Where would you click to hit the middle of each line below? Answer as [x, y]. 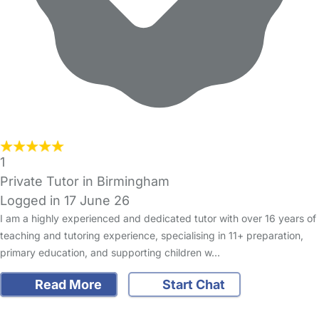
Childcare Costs [260, 303]
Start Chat [192, 285]
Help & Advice [166, 303]
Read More [67, 285]
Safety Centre [77, 303]
